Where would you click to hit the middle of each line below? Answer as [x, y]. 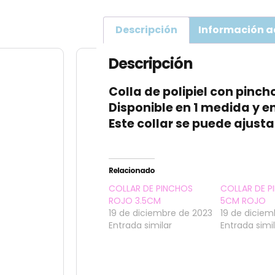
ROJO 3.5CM [134, 200]
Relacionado [131, 170]
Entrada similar [140, 225]
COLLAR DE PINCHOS [150, 188]
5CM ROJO [243, 200]
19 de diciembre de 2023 [160, 213]
